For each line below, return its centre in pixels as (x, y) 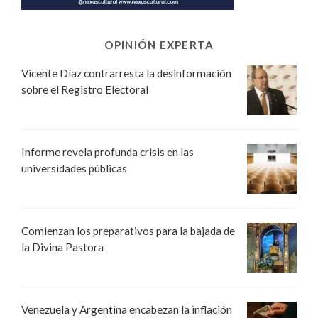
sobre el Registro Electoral (85, 89)
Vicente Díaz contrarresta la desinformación (126, 73)
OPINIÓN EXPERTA (159, 44)
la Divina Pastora (62, 247)
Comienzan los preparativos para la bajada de (128, 230)
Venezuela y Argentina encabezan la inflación (127, 309)
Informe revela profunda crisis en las (108, 152)
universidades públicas (74, 168)
